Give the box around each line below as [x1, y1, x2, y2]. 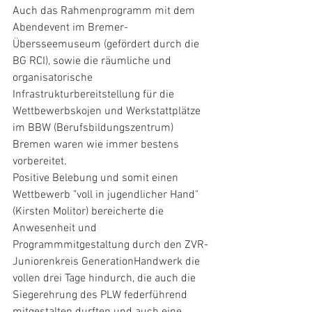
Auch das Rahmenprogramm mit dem [13, 3, 198, 18]
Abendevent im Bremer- [13, 20, 128, 35]
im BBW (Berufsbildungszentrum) [13, 120, 176, 135]
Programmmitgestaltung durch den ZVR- [13, 237, 208, 252]
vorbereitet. [13, 154, 67, 169]
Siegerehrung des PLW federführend [13, 288, 190, 302]
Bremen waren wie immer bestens [13, 137, 182, 152]
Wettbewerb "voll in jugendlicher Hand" [13, 187, 201, 202]
